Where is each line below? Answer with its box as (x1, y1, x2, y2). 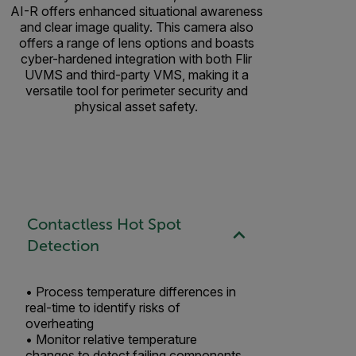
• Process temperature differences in (25, 283, 236, 300)
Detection (26, 237, 99, 255)
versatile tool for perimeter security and (25, 82, 248, 99)
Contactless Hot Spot (26, 215, 181, 234)
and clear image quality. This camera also (19, 18, 253, 35)
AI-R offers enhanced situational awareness (10, 2, 263, 19)
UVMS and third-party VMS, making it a (24, 66, 249, 83)
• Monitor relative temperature (25, 331, 197, 347)
